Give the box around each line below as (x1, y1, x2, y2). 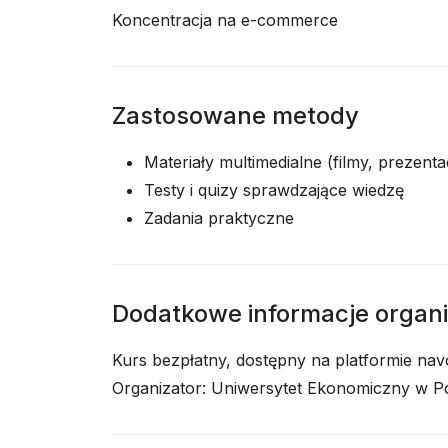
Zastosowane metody (112, 101, 359, 130)
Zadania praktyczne (144, 208, 294, 228)
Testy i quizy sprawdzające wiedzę (144, 180, 404, 200)
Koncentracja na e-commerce (112, 10, 338, 30)
